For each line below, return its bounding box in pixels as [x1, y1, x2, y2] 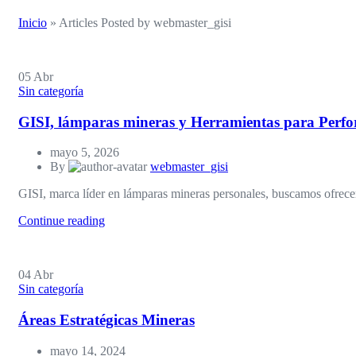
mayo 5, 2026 [50, 145, 119, 160]
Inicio [18, 15, 47, 29]
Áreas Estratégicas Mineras [18, 311, 195, 329]
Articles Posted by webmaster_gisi [59, 15, 231, 29]
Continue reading [18, 214, 105, 228]
